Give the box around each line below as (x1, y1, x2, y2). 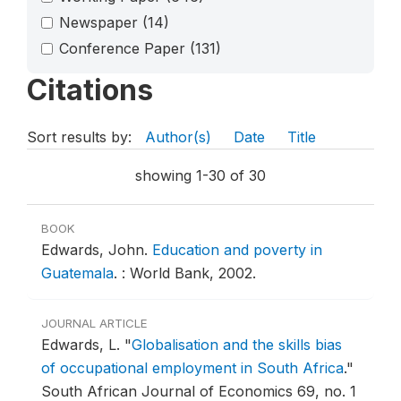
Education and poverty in (152, 241, 322, 260)
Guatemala (41, 264, 114, 283)
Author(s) (145, 128, 211, 147)
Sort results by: (27, 128, 136, 147)
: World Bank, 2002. (122, 264, 256, 283)
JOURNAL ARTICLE (41, 316, 148, 331)
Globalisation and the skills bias (132, 336, 342, 354)
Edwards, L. (41, 336, 124, 354)
